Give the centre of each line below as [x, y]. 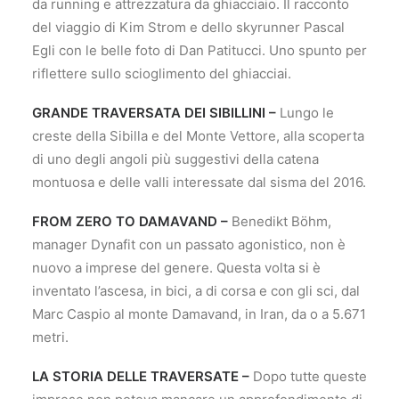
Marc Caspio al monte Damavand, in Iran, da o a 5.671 [199, 314]
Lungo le [305, 113]
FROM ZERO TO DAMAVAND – [130, 221]
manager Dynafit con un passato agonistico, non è [189, 244]
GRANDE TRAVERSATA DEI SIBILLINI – [154, 113]
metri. [50, 337]
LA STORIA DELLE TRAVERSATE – [141, 376]
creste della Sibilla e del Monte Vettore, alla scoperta [198, 136]
